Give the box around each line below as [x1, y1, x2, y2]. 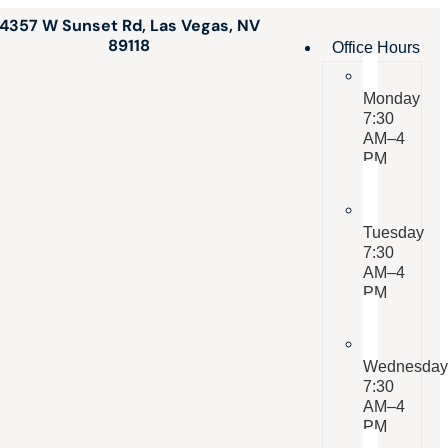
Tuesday [363, 224, 425, 241]
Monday [363, 90, 421, 107]
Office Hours [332, 39, 421, 56]
